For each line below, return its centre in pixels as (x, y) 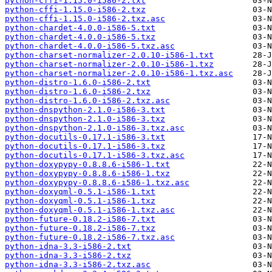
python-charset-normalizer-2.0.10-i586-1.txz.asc (119, 73)
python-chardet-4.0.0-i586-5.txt (80, 28)
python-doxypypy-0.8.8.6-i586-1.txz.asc (97, 183)
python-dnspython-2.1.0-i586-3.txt (85, 110)
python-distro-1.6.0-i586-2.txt (78, 83)
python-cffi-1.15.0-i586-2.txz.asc (85, 19)
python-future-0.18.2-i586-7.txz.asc (90, 237)
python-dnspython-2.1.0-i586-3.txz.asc (95, 128)
